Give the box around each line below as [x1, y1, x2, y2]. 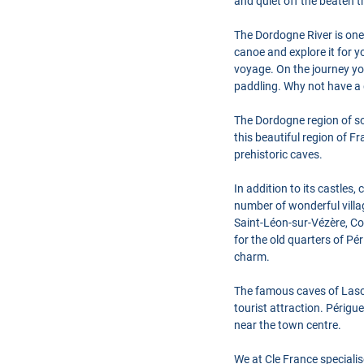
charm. [234, 250, 270, 263]
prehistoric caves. [234, 148, 323, 161]
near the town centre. [234, 318, 341, 331]
